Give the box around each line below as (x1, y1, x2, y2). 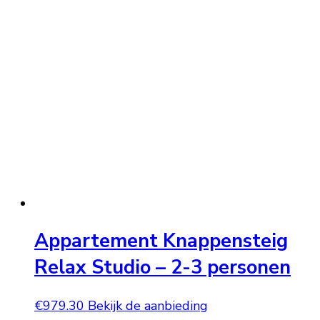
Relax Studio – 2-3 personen (34, 254, 291, 281)
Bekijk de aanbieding (88, 296, 208, 314)
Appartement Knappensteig (34, 228, 288, 255)
